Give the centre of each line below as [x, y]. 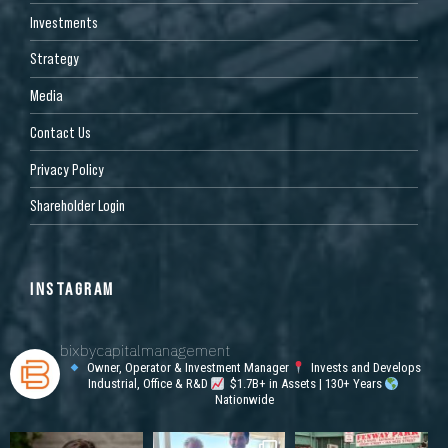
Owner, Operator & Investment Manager [186, 368]
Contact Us [60, 131]
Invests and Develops [364, 368]
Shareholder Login [77, 205]
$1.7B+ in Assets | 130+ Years [304, 384]
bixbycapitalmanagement [145, 350]
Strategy [54, 58]
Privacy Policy [67, 168]
